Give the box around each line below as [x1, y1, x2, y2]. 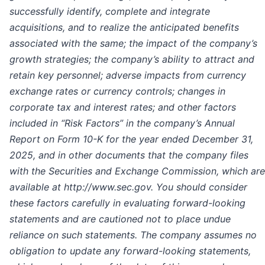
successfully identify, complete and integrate [9, 5, 210, 17]
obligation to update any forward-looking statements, [9, 244, 251, 257]
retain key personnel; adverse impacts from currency [9, 69, 246, 81]
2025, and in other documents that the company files [9, 148, 248, 161]
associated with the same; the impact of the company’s [9, 37, 257, 49]
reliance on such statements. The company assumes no [9, 228, 257, 241]
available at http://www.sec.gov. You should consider [9, 180, 247, 193]
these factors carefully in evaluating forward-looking [9, 196, 245, 209]
